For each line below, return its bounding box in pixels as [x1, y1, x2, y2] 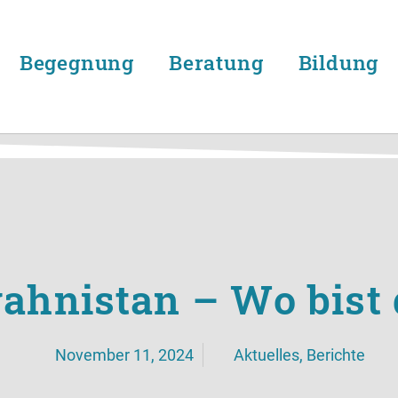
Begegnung [19, 49, 135, 76]
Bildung [298, 49, 379, 76]
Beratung [169, 49, 264, 76]
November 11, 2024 [54, 345, 194, 364]
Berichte [306, 345, 365, 364]
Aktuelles [233, 345, 299, 364]
